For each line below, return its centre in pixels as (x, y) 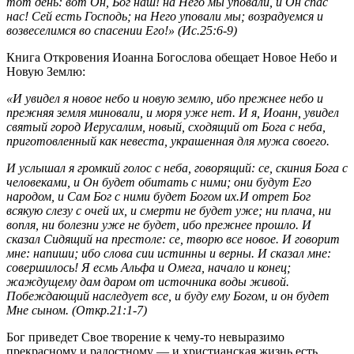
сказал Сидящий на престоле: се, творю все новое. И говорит (173, 239)
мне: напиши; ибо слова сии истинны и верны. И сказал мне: (169, 253)
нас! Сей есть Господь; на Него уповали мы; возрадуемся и (165, 16)
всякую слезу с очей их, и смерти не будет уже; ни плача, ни (169, 210)
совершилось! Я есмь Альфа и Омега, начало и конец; (149, 267)
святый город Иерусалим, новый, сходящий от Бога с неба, (166, 126)
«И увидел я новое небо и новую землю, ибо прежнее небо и (165, 98)
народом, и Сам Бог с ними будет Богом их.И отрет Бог (158, 196)
